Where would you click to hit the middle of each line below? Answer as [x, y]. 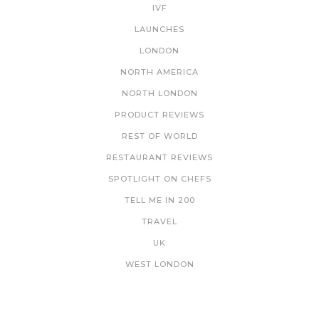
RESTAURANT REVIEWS [159, 158]
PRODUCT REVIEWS [159, 115]
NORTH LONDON [159, 94]
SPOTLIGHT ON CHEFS [159, 179]
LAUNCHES [159, 30]
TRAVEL [159, 222]
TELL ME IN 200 [159, 200]
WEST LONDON [159, 265]
